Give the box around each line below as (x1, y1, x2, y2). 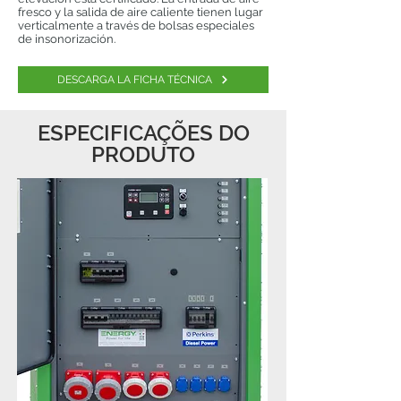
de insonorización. (18, 32, 115, 46)
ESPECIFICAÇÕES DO (37, 120, 250, 146)
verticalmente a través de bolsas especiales (18, 19, 254, 32)
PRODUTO (91, 141, 195, 167)
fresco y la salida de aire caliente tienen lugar (18, 5, 263, 19)
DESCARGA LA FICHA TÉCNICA (57, 73, 212, 86)
